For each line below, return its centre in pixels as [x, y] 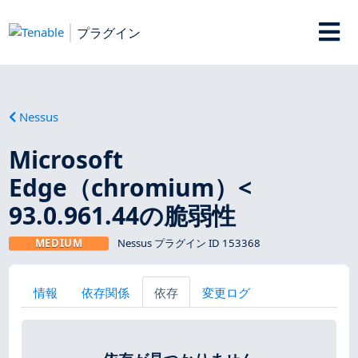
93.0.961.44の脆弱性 [123, 215]
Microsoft [66, 159]
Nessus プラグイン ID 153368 [189, 243]
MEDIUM [59, 243]
